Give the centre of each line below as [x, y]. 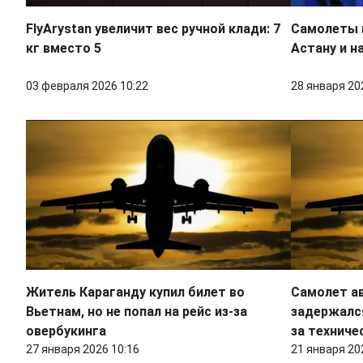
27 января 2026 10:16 [83, 350]
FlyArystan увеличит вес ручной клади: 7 [153, 29]
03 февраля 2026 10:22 [87, 86]
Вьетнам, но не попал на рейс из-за [137, 312]
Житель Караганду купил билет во [135, 293]
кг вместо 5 [64, 49]
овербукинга [66, 331]
